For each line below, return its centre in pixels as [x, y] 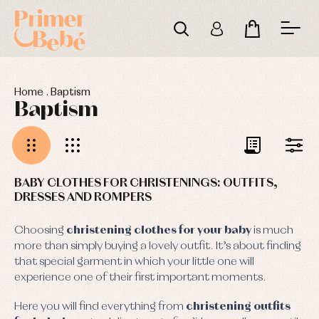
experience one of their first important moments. [140, 278]
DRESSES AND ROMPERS [83, 198]
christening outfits [238, 307]
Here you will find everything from [100, 307]
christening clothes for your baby [159, 231]
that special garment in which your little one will [134, 262]
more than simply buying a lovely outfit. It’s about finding [158, 246]
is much [272, 231]
